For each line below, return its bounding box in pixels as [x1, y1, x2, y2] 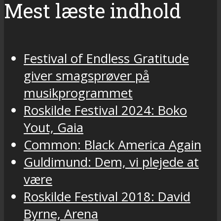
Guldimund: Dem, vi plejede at [24, 153, 199, 171]
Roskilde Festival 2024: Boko [24, 101, 187, 119]
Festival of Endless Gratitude [24, 49, 189, 67]
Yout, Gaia [24, 118, 83, 136]
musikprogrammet [24, 84, 133, 102]
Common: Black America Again [24, 136, 201, 153]
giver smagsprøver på [24, 67, 149, 84]
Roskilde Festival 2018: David [24, 187, 190, 205]
